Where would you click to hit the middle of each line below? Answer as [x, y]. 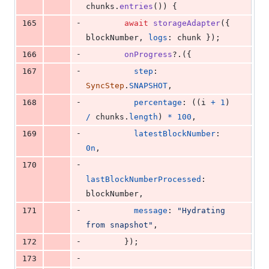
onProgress [148, 55]
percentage [158, 103]
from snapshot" [119, 225]
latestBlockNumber [175, 134]
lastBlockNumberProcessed [144, 180]
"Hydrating [201, 211]
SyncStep [105, 86]
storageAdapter [187, 23]
